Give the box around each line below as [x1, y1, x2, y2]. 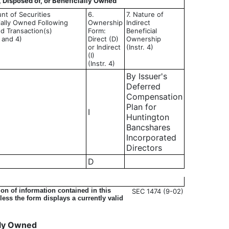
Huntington [126, 112, 169, 122]
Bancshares [126, 122, 170, 132]
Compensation [126, 91, 182, 102]
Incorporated [126, 132, 176, 143]
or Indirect [88, 43, 121, 51]
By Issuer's [126, 71, 167, 81]
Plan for [126, 102, 156, 112]
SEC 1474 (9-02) [132, 187, 184, 195]
